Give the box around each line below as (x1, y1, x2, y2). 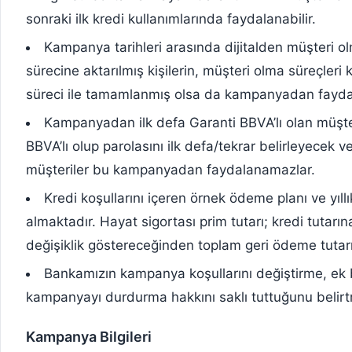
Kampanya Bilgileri (26, 328, 152, 346)
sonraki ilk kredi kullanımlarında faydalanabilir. (26, 11, 316, 27)
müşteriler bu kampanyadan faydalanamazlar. (26, 162, 315, 178)
